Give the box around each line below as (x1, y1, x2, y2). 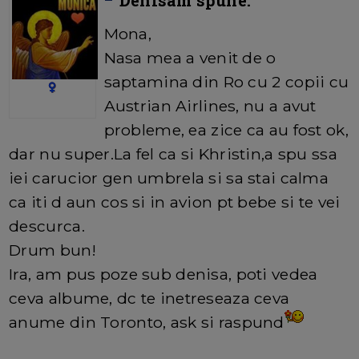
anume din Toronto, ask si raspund (9, 313, 284, 333)
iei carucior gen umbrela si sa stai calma (9, 168, 329, 188)
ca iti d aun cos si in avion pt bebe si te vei (9, 192, 341, 212)
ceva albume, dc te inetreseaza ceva (9, 288, 290, 309)
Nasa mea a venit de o (103, 48, 276, 68)
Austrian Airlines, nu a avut (103, 96, 317, 116)
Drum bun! (9, 240, 96, 260)
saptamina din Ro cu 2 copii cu (103, 72, 349, 92)
